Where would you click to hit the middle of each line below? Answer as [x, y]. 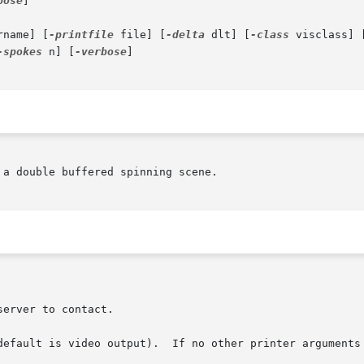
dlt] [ [227, 35]
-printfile [81, 35]
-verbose [101, 52]
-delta [185, 35]
